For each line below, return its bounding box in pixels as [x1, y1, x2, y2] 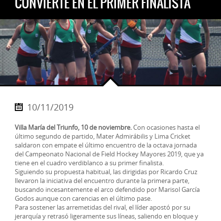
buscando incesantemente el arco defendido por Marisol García [15, 185, 200, 194]
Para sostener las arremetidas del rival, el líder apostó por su [15, 203, 190, 212]
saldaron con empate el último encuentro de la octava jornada [15, 141, 197, 149]
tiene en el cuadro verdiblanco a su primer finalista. [15, 158, 164, 167]
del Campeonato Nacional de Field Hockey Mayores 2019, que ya [15, 149, 204, 158]
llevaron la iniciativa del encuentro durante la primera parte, [15, 176, 189, 185]
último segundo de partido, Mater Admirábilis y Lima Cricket [15, 132, 190, 141]
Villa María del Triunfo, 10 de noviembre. [15, 123, 132, 132]
